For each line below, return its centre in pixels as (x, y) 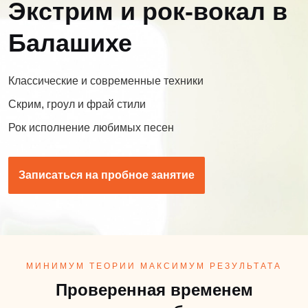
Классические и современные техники (106, 80)
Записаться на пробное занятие (107, 175)
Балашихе (70, 43)
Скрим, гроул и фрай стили (77, 104)
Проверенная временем (154, 289)
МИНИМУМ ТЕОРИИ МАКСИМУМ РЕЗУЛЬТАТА (154, 266)
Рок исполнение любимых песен (91, 127)
